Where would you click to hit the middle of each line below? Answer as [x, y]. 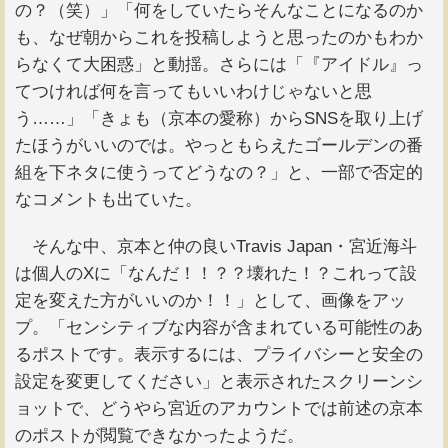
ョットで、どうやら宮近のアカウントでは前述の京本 [219, 409]
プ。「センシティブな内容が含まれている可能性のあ [219, 328]
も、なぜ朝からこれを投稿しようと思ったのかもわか [219, 37]
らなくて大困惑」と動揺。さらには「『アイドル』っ [219, 64]
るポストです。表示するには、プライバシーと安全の [219, 355]
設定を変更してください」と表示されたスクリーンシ [219, 382]
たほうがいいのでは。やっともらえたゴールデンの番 [219, 145]
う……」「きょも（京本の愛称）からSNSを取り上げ [219, 118]
